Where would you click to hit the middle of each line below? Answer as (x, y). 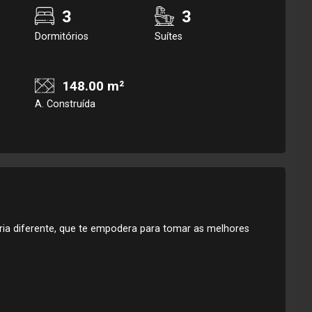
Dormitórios (62, 37)
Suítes (169, 37)
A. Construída (65, 104)
